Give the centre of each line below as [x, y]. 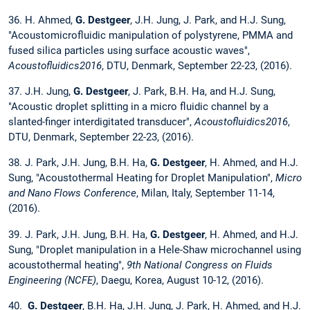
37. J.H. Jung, [41, 92]
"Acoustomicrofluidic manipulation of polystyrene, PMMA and [151, 36]
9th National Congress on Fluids [200, 265]
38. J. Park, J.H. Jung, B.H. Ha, [79, 163]
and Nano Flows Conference [72, 193]
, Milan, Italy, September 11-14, [206, 193]
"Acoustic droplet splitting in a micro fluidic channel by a [138, 107]
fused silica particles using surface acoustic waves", [129, 51]
